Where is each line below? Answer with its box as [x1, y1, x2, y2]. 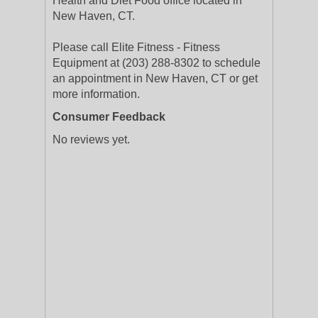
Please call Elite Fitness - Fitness [53, 41, 220, 53]
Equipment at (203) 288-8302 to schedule [53, 57, 261, 69]
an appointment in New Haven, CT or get [53, 72, 258, 84]
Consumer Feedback [53, 111, 165, 123]
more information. [53, 88, 140, 100]
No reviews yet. [53, 133, 130, 146]
